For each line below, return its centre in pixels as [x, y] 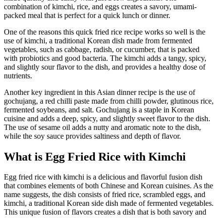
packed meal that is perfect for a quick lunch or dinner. [87, 15]
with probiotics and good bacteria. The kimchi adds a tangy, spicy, [105, 58]
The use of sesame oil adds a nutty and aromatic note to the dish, [102, 127]
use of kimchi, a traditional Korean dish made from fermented [98, 40]
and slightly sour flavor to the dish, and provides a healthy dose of [105, 67]
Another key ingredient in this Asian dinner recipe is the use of [100, 92]
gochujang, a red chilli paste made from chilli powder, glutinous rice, [109, 101]
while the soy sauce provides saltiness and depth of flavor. [92, 136]
